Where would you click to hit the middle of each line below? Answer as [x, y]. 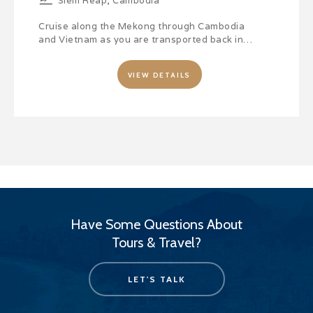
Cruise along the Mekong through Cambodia [141, 26]
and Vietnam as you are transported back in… [146, 39]
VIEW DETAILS [159, 75]
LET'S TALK [156, 279]
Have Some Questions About [156, 224]
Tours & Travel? [156, 242]
